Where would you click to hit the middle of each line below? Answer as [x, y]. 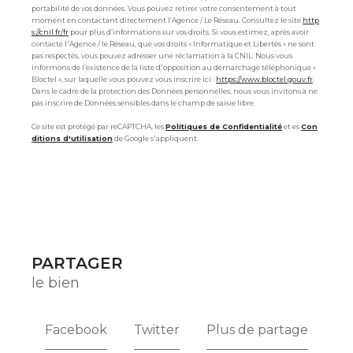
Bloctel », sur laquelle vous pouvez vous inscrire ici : [124, 80]
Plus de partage [257, 329]
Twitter [157, 329]
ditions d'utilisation [72, 139]
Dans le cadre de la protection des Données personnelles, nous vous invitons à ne [175, 91]
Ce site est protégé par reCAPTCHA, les [98, 127]
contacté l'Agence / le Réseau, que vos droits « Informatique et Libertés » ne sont [173, 44]
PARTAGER [82, 264]
